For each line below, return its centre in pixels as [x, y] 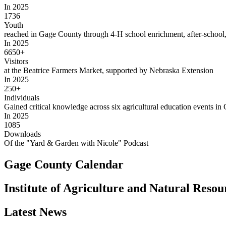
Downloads [22, 134]
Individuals [22, 97]
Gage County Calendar [64, 164]
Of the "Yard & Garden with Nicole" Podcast [76, 143]
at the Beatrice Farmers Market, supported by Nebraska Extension [109, 70]
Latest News [35, 212]
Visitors [16, 61]
